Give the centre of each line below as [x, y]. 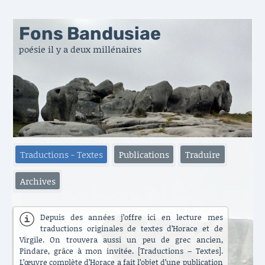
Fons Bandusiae [90, 34]
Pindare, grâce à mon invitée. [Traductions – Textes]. [121, 251]
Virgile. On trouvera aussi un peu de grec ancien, [121, 240]
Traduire [202, 155]
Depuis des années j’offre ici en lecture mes [132, 217]
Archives [38, 181]
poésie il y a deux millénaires [80, 49]
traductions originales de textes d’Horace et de [132, 228]
